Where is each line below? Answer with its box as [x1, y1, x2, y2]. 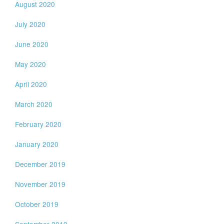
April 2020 [15, 79, 47, 89]
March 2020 [15, 99, 53, 109]
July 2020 [15, 19, 46, 29]
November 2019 [15, 179, 66, 189]
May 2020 [15, 59, 46, 69]
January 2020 [15, 139, 59, 149]
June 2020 [15, 39, 49, 49]
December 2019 [15, 159, 66, 169]
